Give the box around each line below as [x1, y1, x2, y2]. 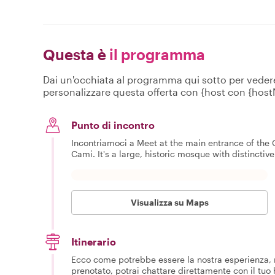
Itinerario [71, 235, 116, 247]
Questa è [43, 45, 106, 63]
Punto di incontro [71, 118, 155, 131]
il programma [106, 45, 205, 63]
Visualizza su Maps [130, 196, 209, 207]
